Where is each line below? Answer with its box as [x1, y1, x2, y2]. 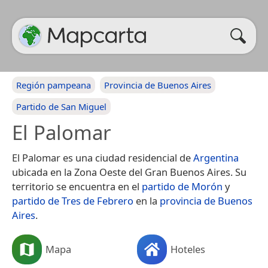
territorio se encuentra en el [12, 179, 142, 193]
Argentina [193, 151, 239, 165]
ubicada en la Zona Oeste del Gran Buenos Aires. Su [12, 165, 246, 179]
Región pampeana [16, 79, 91, 91]
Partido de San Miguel [16, 100, 106, 112]
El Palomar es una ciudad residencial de [12, 151, 193, 165]
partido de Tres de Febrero [12, 194, 133, 208]
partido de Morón [142, 179, 223, 193]
